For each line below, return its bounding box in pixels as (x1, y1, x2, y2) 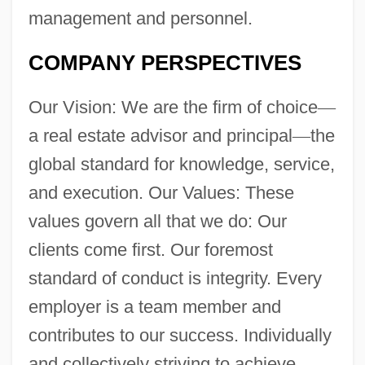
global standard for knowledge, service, (28, 153, 335, 174)
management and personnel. (28, 7, 253, 29)
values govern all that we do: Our (28, 210, 287, 231)
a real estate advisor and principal (28, 125, 292, 146)
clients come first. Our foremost (28, 239, 273, 260)
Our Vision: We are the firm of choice (28, 96, 318, 117)
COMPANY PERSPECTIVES (28, 51, 301, 74)
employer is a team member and (28, 296, 281, 317)
